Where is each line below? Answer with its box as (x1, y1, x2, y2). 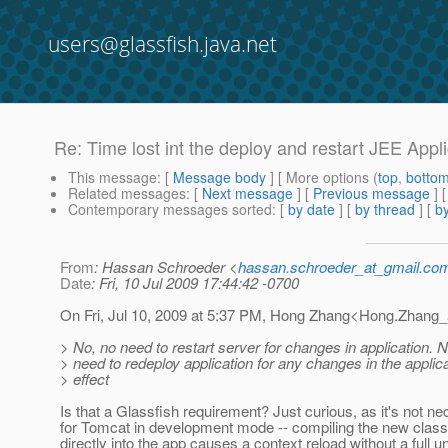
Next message (202, 183, 293, 204)
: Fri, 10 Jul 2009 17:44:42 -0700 (91, 272, 299, 294)
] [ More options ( (266, 167, 378, 188)
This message (68, 167, 157, 188)
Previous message (313, 183, 430, 204)
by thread (355, 199, 415, 220)
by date (288, 199, 335, 220)
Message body (173, 167, 266, 188)
